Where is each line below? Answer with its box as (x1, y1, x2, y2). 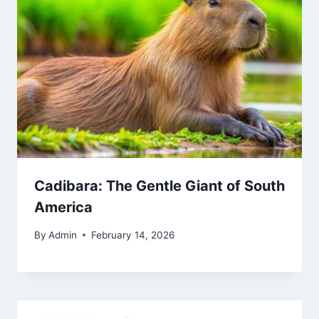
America (34, 199, 93, 216)
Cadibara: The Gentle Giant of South (34, 177, 285, 195)
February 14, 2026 (91, 229, 175, 241)
